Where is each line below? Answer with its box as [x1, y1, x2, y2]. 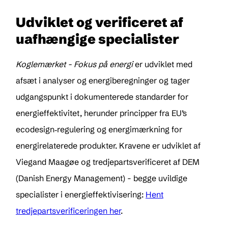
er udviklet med [135, 59, 192, 70]
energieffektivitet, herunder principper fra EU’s [16, 108, 187, 119]
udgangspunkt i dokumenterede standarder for [16, 92, 188, 102]
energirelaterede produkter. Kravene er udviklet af [16, 140, 201, 151]
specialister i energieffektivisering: [16, 189, 146, 200]
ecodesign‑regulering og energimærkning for [16, 124, 182, 135]
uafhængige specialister [16, 31, 179, 48]
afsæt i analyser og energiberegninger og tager [16, 75, 190, 86]
